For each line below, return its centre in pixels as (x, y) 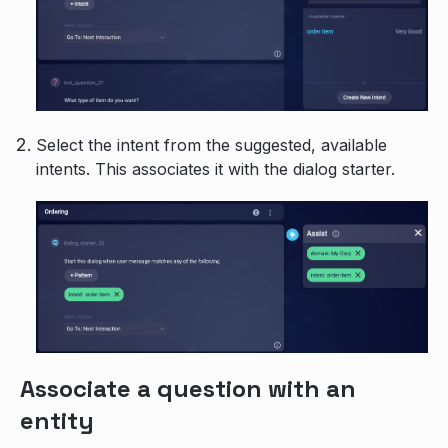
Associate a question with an (188, 388)
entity (57, 420)
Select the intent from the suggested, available (211, 145)
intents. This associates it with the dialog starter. (215, 169)
